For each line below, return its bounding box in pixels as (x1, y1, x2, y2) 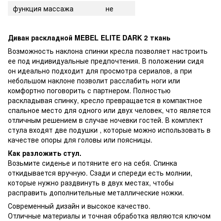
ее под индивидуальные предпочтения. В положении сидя (8, 55, 204, 66)
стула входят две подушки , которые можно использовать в (8, 124, 211, 135)
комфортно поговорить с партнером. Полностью (8, 85, 171, 95)
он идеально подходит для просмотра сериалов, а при (8, 65, 192, 75)
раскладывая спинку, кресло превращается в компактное (8, 95, 202, 105)
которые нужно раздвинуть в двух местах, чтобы (8, 177, 174, 187)
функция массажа (13, 3, 74, 13)
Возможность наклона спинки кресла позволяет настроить (8, 45, 208, 56)
